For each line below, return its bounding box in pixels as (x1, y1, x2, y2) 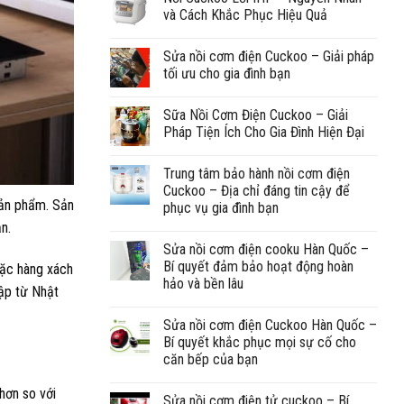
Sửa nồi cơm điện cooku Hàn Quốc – (163, 240, 369, 258)
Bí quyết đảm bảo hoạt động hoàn (163, 257, 353, 275)
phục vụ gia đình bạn (163, 198, 279, 216)
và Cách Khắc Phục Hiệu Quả (163, 5, 327, 23)
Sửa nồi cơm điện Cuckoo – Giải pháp (163, 47, 374, 65)
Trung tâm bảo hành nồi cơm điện (163, 164, 350, 182)
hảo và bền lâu (163, 274, 243, 292)
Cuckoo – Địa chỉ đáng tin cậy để (163, 181, 350, 199)
